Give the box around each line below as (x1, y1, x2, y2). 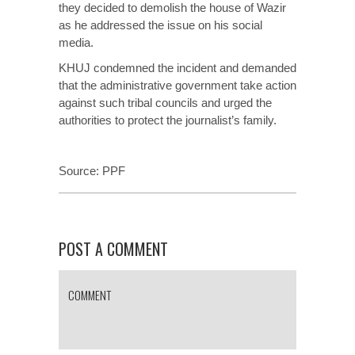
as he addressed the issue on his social (59, 18, 262, 32)
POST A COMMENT (59, 237, 168, 261)
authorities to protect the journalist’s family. (59, 113, 277, 127)
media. (59, 36, 94, 49)
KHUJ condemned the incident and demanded (59, 61, 296, 74)
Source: (59, 164, 102, 177)
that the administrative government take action (59, 78, 296, 92)
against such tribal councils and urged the (59, 96, 272, 109)
